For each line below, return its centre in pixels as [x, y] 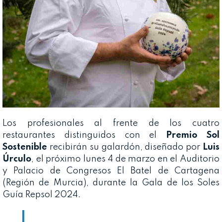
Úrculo [17, 159]
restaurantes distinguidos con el [84, 136]
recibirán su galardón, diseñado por [125, 147]
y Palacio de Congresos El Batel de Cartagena [111, 171]
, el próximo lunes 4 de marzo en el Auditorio [125, 159]
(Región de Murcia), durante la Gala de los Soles [111, 183]
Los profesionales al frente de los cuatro [111, 124]
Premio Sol [193, 136]
